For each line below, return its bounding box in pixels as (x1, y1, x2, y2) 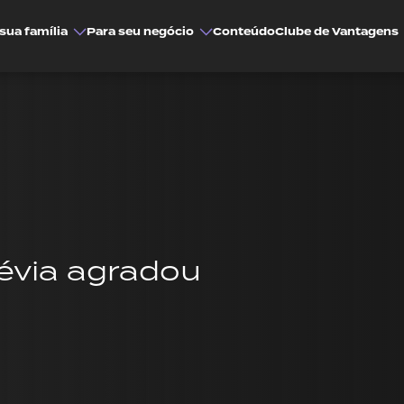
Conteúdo (213, 23, 275, 40)
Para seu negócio (87, 23, 194, 40)
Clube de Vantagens (275, 23, 399, 40)
